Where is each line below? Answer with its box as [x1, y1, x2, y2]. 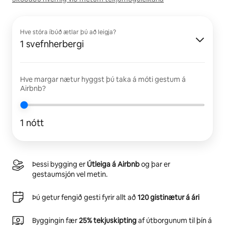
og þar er [140, 160, 170, 169]
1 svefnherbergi [20, 38, 84, 50]
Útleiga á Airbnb [87, 160, 140, 169]
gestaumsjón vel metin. [32, 170, 107, 179]
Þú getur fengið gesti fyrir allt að [32, 193, 138, 202]
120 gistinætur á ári [138, 193, 199, 202]
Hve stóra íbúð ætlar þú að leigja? [20, 28, 116, 36]
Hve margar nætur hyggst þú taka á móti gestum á [20, 75, 186, 84]
